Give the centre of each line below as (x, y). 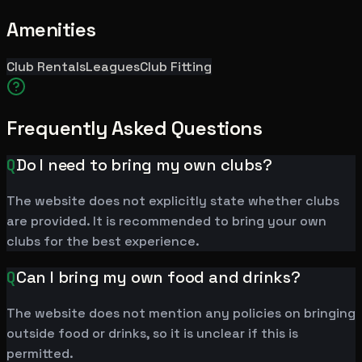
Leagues (113, 67)
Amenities (51, 30)
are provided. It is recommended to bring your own (166, 221)
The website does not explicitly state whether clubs (173, 201)
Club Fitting (176, 67)
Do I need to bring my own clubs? (144, 165)
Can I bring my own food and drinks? (158, 278)
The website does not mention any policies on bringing (181, 314)
